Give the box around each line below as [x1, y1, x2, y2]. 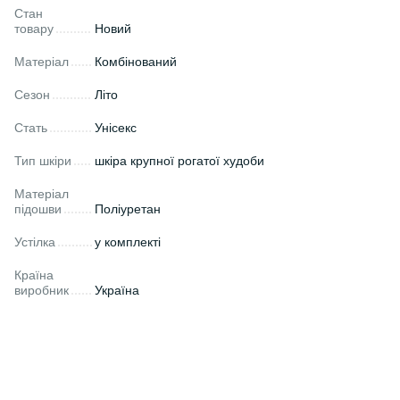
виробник [14, 283, 69, 298]
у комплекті [95, 235, 161, 250]
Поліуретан [95, 202, 161, 217]
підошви [14, 202, 62, 217]
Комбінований [95, 54, 177, 70]
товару [14, 21, 54, 37]
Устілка [14, 235, 55, 250]
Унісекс [95, 121, 137, 136]
